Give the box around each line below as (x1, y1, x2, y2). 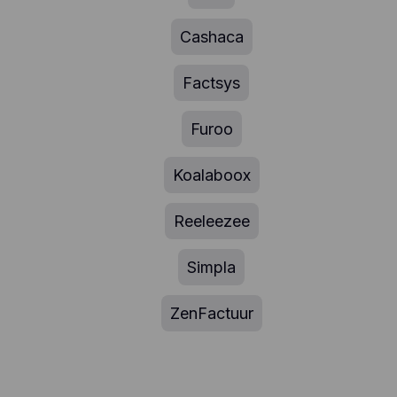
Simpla (187, 258, 237, 277)
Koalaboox (172, 166, 251, 185)
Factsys (183, 74, 241, 93)
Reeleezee (173, 212, 250, 231)
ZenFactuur (169, 304, 253, 323)
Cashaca (179, 27, 244, 47)
